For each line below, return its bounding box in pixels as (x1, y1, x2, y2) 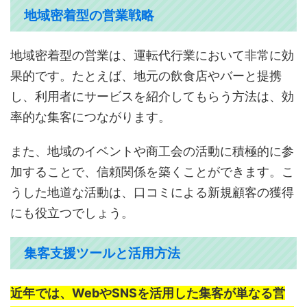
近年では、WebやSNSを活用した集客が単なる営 (10, 286, 285, 301)
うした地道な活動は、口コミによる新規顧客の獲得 (10, 185, 294, 200)
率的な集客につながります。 (10, 110, 171, 125)
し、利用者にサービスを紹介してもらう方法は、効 (10, 89, 294, 104)
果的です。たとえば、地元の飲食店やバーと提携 (10, 69, 282, 84)
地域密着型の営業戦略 (24, 8, 154, 23)
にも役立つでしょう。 (10, 206, 134, 221)
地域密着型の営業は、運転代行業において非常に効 (10, 48, 294, 63)
